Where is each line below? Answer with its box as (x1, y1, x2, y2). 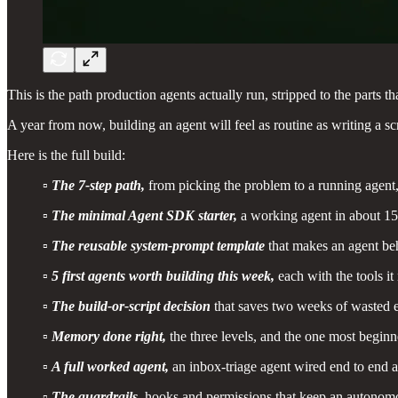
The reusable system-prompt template (52, 237, 265, 253)
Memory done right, (52, 328, 166, 344)
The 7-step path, (52, 177, 145, 193)
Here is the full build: (7, 147, 125, 163)
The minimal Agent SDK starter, (52, 207, 237, 223)
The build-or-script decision (52, 298, 211, 314)
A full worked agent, (52, 358, 169, 374)
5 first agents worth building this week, (52, 267, 275, 283)
